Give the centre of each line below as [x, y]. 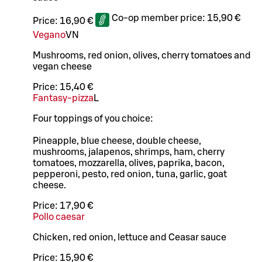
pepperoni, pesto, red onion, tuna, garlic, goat [130, 174]
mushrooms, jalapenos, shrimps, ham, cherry [129, 152]
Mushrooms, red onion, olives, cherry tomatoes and [142, 55]
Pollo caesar [59, 217]
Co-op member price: [159, 18]
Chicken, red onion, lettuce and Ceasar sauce [130, 237]
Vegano [49, 35]
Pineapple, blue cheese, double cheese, [117, 141]
